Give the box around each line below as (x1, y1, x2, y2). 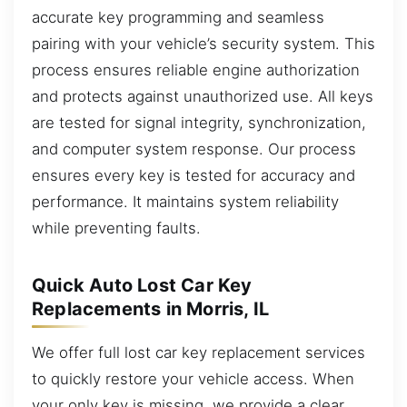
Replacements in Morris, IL (32, 297, 270, 320)
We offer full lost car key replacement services (32, 342, 365, 362)
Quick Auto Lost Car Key (32, 273, 253, 296)
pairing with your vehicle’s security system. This (32, 34, 375, 53)
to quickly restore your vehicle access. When (32, 369, 354, 388)
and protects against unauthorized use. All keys (32, 86, 373, 105)
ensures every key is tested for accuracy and (32, 165, 355, 184)
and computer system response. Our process (32, 139, 356, 158)
